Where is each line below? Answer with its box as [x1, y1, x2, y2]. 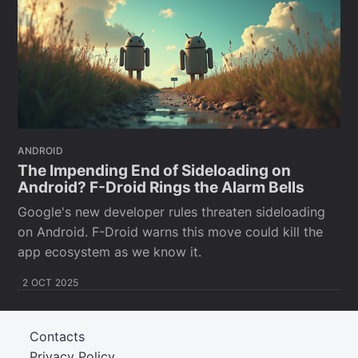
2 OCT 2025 [22, 276, 79, 288]
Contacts [30, 328, 86, 344]
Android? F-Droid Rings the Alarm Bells [18, 178, 305, 197]
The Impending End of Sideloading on [18, 161, 292, 181]
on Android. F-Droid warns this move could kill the [18, 224, 324, 240]
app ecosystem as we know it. [18, 244, 202, 260]
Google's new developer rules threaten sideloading [18, 204, 326, 220]
